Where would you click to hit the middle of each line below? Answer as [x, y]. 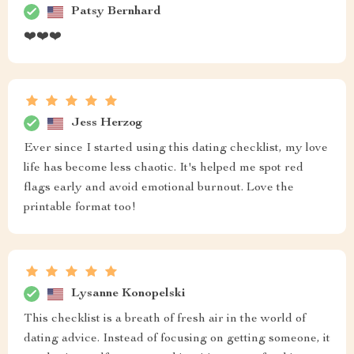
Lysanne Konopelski [128, 294]
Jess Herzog [107, 123]
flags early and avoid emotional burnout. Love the [159, 188]
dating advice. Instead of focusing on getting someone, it [177, 339]
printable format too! [80, 208]
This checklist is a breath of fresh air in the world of [165, 319]
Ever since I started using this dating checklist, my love [176, 149]
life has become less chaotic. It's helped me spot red [164, 168]
